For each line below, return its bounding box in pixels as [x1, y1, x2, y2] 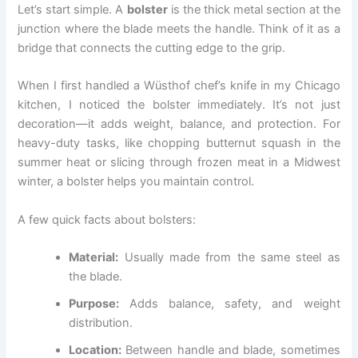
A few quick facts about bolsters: [18, 212, 197, 227]
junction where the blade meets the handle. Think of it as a [18, 21, 340, 36]
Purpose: [69, 296, 120, 311]
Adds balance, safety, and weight [119, 296, 340, 311]
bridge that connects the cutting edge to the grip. [18, 40, 286, 55]
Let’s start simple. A [18, 2, 127, 17]
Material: [69, 249, 119, 265]
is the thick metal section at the [167, 2, 340, 17]
